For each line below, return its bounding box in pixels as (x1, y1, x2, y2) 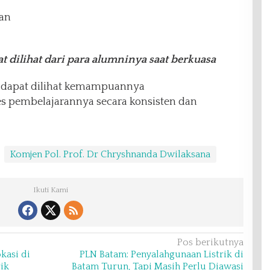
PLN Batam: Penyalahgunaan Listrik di (79, 249, 243, 260)
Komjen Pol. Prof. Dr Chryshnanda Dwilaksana (10, 149, 210, 160)
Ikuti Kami (33, 186, 68, 195)
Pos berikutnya (177, 237, 243, 248)
